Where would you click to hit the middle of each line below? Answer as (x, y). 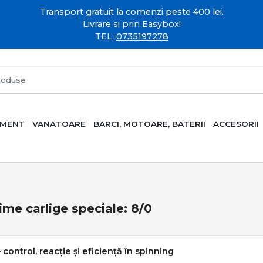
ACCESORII (236, 124)
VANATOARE (59, 124)
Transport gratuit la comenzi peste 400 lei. (131, 12)
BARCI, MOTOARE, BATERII (149, 124)
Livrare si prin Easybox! (131, 24)
